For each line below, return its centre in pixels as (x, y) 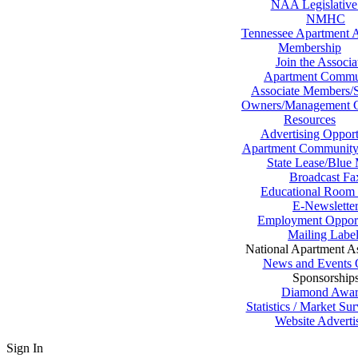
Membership (310, 48)
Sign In (25, 348)
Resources (310, 119)
